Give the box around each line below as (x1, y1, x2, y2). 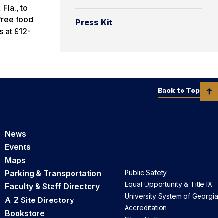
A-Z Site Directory (5, 195, 74, 205)
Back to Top (158, 86, 200, 94)
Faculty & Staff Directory (5, 182, 100, 192)
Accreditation (125, 203, 167, 212)
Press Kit (75, 17, 112, 27)
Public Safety (125, 168, 167, 177)
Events (5, 142, 31, 152)
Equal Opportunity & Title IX (125, 180, 213, 189)
